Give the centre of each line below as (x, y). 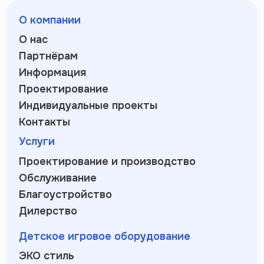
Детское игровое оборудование (105, 236)
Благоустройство (65, 194)
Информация (52, 73)
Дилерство (48, 211)
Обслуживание (58, 178)
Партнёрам (48, 56)
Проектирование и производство (107, 161)
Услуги (37, 142)
